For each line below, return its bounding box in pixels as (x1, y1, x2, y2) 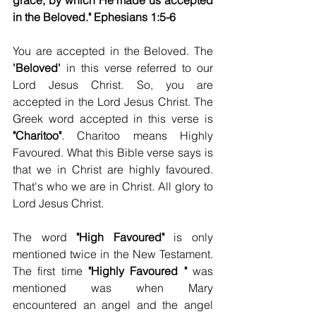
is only (174, 230, 214, 244)
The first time (13, 264, 88, 278)
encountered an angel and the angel (13, 298, 213, 312)
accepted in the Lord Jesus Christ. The (13, 95, 213, 109)
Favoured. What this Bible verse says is (13, 145, 213, 159)
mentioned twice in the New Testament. (13, 247, 213, 261)
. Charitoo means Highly (61, 128, 213, 142)
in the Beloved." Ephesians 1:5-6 (13, 10, 176, 24)
